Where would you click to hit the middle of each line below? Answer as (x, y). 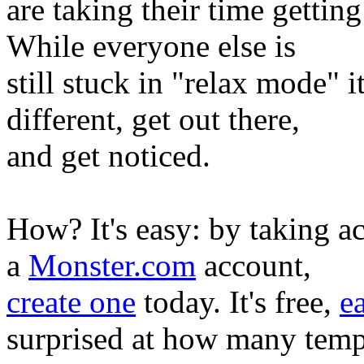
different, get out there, (153, 119)
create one (71, 302)
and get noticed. (108, 156)
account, (253, 265)
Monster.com (112, 265)
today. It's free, (238, 302)
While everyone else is (151, 46)
